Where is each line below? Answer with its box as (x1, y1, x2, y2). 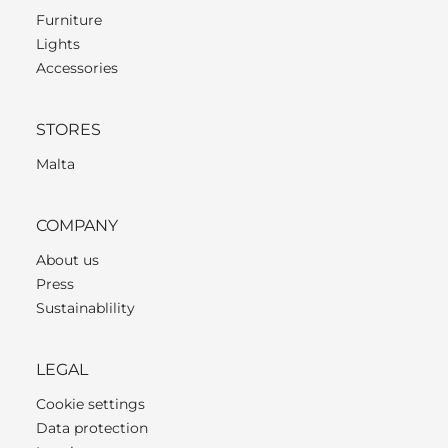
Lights (36, 34, 80, 53)
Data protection (36, 418, 148, 437)
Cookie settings (36, 394, 145, 413)
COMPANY (36, 215, 118, 235)
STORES (36, 119, 101, 139)
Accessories (36, 58, 118, 77)
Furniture (36, 10, 102, 29)
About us (36, 250, 99, 269)
